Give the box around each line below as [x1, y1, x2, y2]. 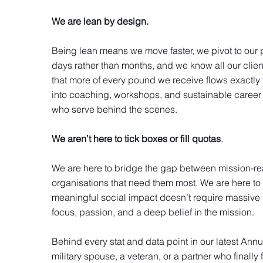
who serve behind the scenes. [51, 103, 177, 115]
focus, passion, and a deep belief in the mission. [51, 205, 254, 218]
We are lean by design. [51, 15, 149, 27]
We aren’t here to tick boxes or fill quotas [51, 132, 221, 144]
